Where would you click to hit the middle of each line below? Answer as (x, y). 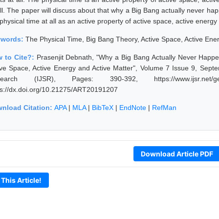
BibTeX (103, 107)
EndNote (133, 107)
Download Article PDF (177, 153)
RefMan (164, 107)
